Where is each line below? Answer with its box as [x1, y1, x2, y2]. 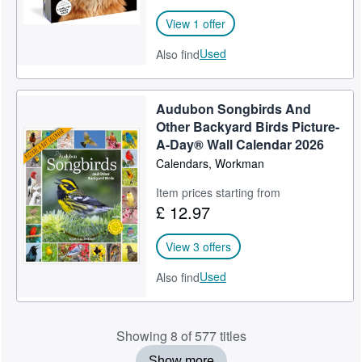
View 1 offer [166, 15, 226, 32]
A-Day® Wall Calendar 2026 [156, 135, 325, 154]
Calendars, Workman [156, 155, 265, 171]
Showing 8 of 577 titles [116, 326, 246, 345]
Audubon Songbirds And [156, 99, 312, 118]
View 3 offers [166, 238, 232, 255]
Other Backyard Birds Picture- [156, 117, 340, 136]
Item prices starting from [156, 184, 281, 200]
